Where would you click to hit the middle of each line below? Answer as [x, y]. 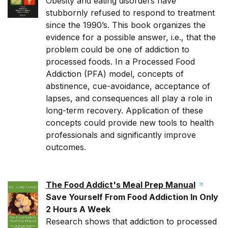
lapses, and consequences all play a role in [129, 98]
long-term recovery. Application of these [124, 110]
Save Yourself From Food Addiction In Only [132, 197]
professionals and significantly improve [121, 135]
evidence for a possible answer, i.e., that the [131, 37]
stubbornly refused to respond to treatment [130, 13]
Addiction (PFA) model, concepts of [115, 74]
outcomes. [66, 147]
